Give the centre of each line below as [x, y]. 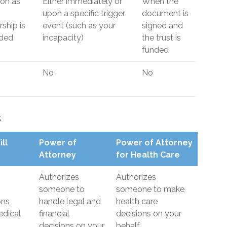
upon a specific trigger [84, 13]
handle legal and [70, 201]
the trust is [161, 38]
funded [155, 50]
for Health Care [148, 155]
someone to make [150, 189]
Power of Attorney [154, 143]
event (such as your [79, 26]
